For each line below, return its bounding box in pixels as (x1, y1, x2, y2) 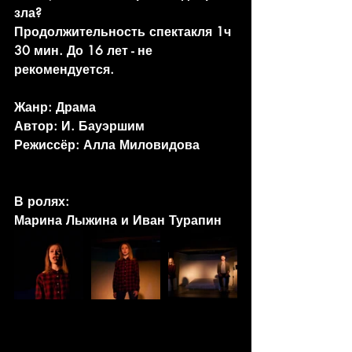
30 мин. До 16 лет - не (14, 42, 156, 59)
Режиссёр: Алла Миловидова (14, 136, 200, 153)
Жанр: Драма (14, 98, 96, 115)
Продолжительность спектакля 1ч (14, 23, 235, 40)
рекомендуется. (14, 60, 114, 78)
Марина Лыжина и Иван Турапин (14, 211, 222, 229)
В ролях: (14, 192, 69, 210)
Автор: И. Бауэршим (14, 117, 145, 134)
